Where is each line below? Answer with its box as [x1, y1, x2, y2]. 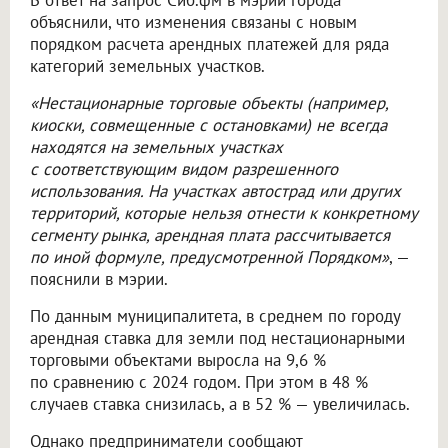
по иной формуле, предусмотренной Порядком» [30, 246, 389, 269]
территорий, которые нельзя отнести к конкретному [30, 202, 417, 225]
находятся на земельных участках [30, 136, 283, 159]
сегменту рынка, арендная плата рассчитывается [30, 224, 390, 247]
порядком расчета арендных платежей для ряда [30, 33, 389, 56]
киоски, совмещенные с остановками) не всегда [30, 114, 387, 137]
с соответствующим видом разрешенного [30, 158, 338, 181]
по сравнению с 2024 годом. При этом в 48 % [30, 371, 368, 394]
